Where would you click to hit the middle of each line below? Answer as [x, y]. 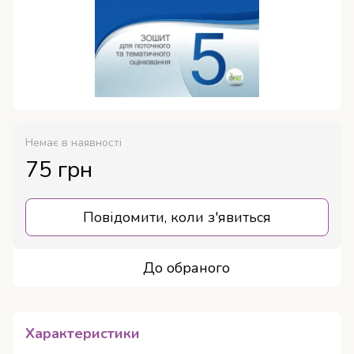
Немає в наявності [73, 143]
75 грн [59, 170]
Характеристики [83, 334]
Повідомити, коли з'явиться [177, 218]
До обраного [186, 268]
